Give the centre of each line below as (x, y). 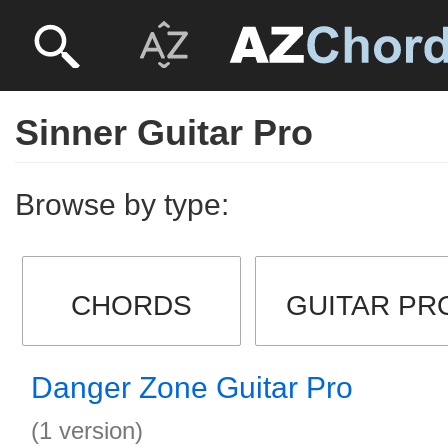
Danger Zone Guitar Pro (192, 387)
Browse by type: (122, 204)
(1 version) (87, 430)
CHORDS (131, 305)
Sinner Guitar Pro (164, 132)
